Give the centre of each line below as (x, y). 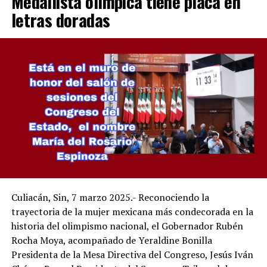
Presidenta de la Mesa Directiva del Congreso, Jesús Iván (132, 255)
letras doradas (60, 20)
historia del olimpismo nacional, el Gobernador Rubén (127, 226)
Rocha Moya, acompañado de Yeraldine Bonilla (111, 240)
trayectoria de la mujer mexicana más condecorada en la (132, 212)
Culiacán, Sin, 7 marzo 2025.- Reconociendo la (110, 198)
